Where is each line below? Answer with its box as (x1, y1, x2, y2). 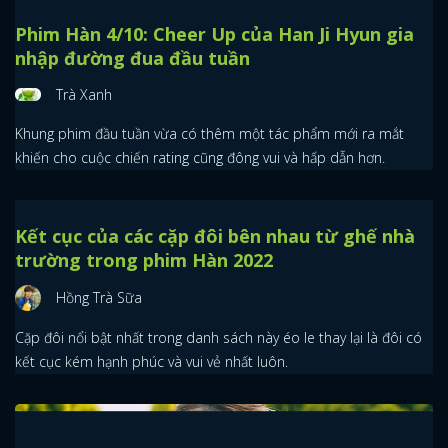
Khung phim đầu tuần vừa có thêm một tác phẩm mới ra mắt (15, 123, 404, 143)
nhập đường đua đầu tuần (15, 45, 250, 70)
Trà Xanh (56, 84, 112, 104)
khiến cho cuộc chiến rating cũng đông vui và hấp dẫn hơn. (15, 147, 385, 167)
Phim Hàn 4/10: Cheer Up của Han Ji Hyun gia (15, 21, 414, 46)
